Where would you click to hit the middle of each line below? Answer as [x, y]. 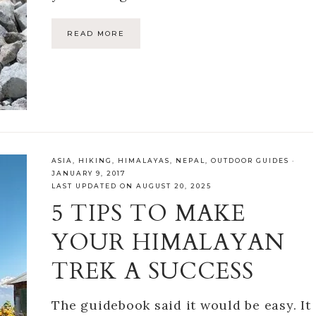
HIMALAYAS [144, 160]
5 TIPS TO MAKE [149, 213]
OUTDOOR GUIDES [250, 160]
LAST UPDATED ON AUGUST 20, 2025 [132, 186]
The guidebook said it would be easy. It [181, 305]
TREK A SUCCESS [153, 271]
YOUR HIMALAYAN [169, 242]
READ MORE [96, 34]
